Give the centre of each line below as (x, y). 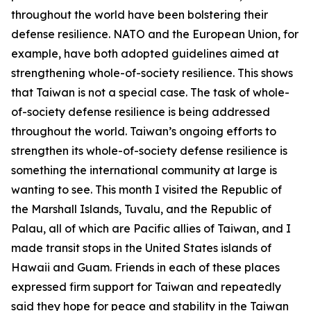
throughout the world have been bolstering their (140, 15)
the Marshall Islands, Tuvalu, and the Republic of (141, 209)
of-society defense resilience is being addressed (141, 112)
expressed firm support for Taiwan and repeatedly (146, 287)
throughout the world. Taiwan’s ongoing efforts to (144, 131)
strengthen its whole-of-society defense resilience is (149, 151)
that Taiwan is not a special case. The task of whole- (150, 92)
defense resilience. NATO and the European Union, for (155, 34)
